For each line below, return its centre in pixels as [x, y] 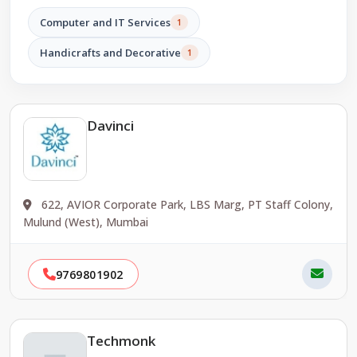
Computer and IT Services [105, 22]
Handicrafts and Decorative [110, 52]
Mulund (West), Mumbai [86, 222]
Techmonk [121, 341]
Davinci [110, 126]
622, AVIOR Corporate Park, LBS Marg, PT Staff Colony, [186, 204]
